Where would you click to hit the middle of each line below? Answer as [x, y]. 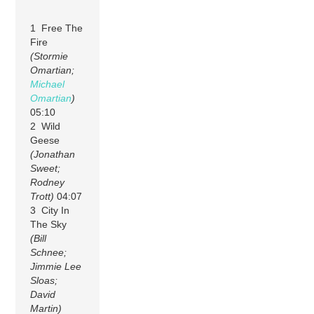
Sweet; [46, 168]
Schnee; [49, 252]
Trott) [42, 196]
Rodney [48, 182]
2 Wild [46, 126]
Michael [48, 84]
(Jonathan [53, 154]
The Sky [49, 224]
